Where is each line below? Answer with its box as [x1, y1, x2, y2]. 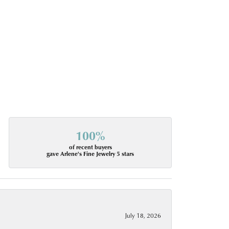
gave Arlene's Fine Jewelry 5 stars [47, 149, 134, 158]
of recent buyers [68, 143, 112, 152]
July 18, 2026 [125, 211, 161, 220]
